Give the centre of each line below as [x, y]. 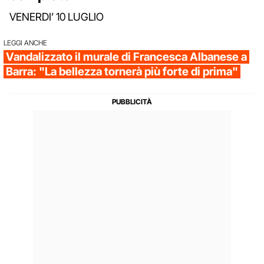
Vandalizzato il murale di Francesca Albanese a [126, 57]
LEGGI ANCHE [25, 42]
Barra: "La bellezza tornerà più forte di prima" [122, 71]
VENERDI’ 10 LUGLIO [57, 16]
